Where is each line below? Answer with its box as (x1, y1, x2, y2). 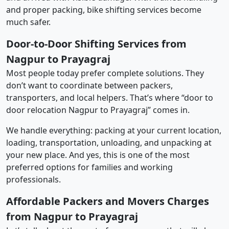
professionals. (6, 173, 61, 185)
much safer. (6, 16, 51, 28)
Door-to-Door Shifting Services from (6, 36, 187, 51)
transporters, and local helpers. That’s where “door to (6, 91, 213, 103)
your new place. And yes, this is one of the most (6, 149, 190, 161)
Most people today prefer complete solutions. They (6, 67, 204, 79)
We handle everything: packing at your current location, (6, 124, 221, 136)
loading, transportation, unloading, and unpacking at (6, 136, 212, 148)
